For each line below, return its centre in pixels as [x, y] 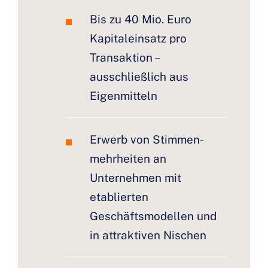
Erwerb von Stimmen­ [147, 140]
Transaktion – [125, 58]
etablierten [119, 197]
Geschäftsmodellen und [153, 216]
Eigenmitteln [124, 96]
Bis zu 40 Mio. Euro [141, 19]
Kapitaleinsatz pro [138, 39]
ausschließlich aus [139, 77]
